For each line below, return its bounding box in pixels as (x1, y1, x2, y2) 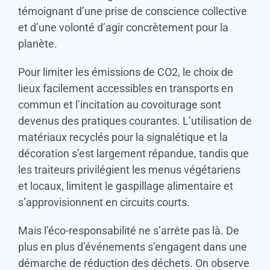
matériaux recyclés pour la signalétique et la (17, 131, 228, 144)
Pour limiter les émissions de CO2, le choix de (17, 66, 233, 79)
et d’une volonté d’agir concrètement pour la (17, 21, 228, 34)
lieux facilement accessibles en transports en (17, 82, 233, 95)
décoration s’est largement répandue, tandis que (17, 147, 249, 160)
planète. (17, 37, 57, 51)
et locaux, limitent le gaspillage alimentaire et (17, 180, 233, 193)
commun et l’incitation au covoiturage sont (17, 98, 221, 111)
